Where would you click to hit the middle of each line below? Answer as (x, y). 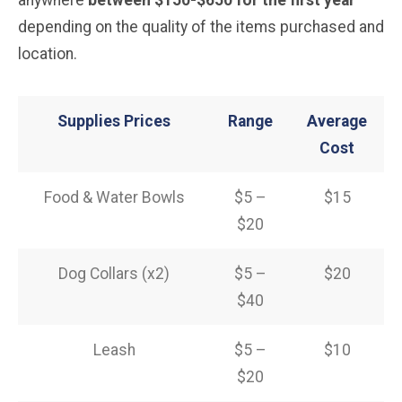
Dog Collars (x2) (114, 273)
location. (48, 53)
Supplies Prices (114, 121)
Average (337, 121)
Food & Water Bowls (114, 197)
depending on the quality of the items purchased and (201, 26)
